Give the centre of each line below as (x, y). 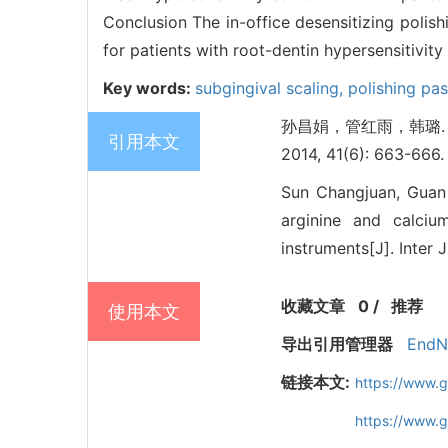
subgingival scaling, (271, 88)
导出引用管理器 (337, 344)
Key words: (149, 88)
